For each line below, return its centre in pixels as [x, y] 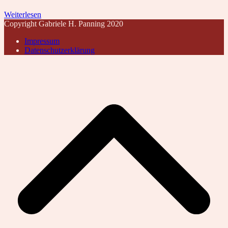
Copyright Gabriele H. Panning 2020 [64, 23]
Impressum [42, 41]
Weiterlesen [23, 14]
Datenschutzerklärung [60, 50]
